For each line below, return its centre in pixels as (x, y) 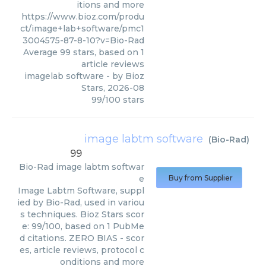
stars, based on (106, 52)
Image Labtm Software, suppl (81, 191)
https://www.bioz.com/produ (83, 17)
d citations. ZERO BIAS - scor (82, 238)
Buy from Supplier (201, 178)
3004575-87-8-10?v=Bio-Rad (83, 40)
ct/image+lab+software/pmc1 (82, 28)
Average (42, 52)
